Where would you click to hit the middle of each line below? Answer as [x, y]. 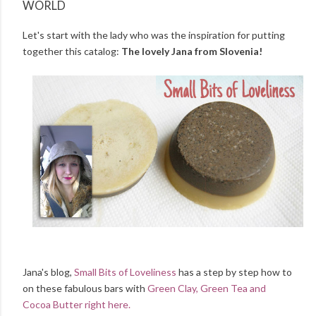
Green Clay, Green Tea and [207, 288]
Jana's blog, [48, 272]
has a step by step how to [234, 272]
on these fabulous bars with [85, 288]
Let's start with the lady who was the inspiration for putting [154, 35]
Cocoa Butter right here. [77, 305]
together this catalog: [72, 51]
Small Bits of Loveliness [125, 272]
